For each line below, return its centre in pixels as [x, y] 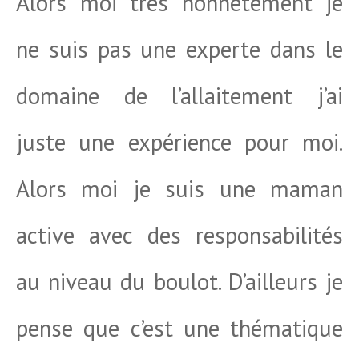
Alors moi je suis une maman [179, 188]
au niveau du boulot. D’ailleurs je [179, 281]
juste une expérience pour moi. [179, 142]
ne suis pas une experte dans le [179, 49]
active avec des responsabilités [179, 235]
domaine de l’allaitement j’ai [179, 95]
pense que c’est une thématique [179, 328]
